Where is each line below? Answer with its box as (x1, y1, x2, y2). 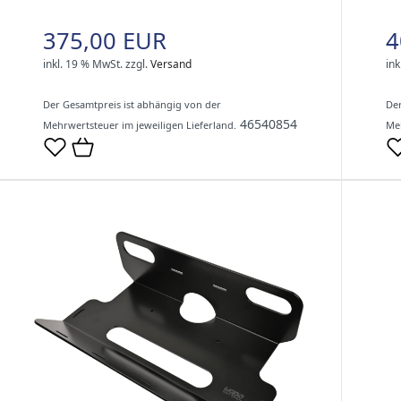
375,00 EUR (43, 25, 166, 57)
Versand (150, 56, 192, 73)
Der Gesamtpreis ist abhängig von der (43, 98, 221, 112)
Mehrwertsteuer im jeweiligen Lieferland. (43, 118, 236, 132)
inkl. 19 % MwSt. (43, 56, 123, 73)
